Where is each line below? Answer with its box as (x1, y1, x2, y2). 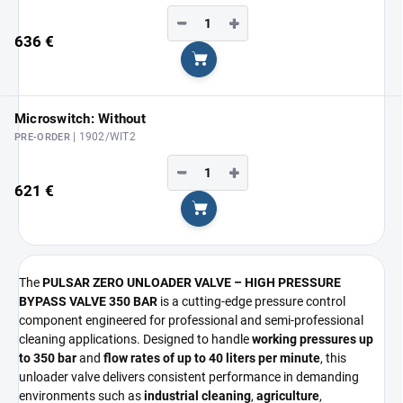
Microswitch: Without (14, 111, 146, 128)
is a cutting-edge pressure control (157, 294, 345, 309)
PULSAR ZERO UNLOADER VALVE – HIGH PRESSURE (42, 275, 341, 291)
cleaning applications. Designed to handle (19, 332, 252, 347)
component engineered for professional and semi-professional (19, 313, 363, 328)
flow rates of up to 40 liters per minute (103, 351, 320, 366)
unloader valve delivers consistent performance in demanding (19, 370, 359, 385)
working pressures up (252, 332, 373, 347)
